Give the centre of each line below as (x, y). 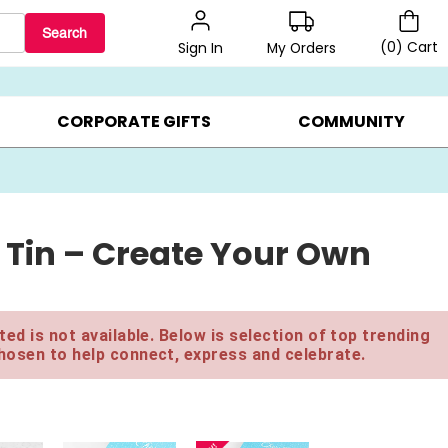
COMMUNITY (351, 122)
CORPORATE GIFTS (133, 122)
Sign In (200, 48)
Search (65, 33)
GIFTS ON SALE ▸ (387, 51)
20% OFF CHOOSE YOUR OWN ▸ (187, 51)
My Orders (301, 48)
